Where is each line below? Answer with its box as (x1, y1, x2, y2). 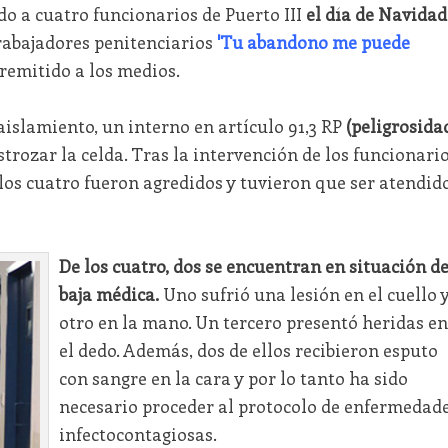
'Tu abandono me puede (216, 30, 410, 55)
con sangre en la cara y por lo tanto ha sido (58, 366, 408, 391)
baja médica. (58, 282, 159, 307)
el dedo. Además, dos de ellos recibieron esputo (58, 338, 438, 363)
